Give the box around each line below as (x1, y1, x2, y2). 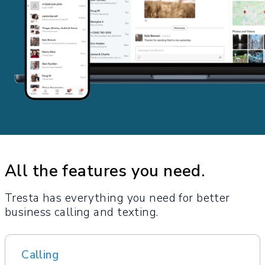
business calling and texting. (5, 204, 159, 220)
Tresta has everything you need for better (5, 190, 230, 206)
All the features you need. (5, 160, 205, 182)
